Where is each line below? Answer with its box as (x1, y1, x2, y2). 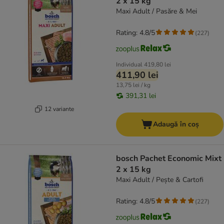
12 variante (44, 104, 74, 113)
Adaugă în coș (152, 119, 199, 129)
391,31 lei (125, 91, 156, 101)
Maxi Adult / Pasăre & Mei (156, 6, 197, 16)
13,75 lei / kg (116, 81, 150, 89)
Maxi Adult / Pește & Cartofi (116, 175, 203, 185)
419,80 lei (144, 60, 171, 69)
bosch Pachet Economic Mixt (116, 153, 221, 164)
